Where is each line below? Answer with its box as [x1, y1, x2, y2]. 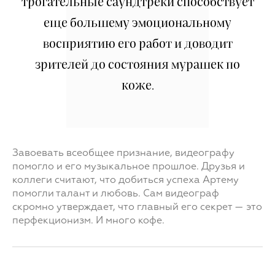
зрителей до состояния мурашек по [35, 59, 240, 72]
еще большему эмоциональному [44, 17, 231, 30]
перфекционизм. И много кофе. [12, 216, 165, 227]
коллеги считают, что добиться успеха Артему [12, 176, 239, 186]
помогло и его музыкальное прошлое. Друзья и [12, 162, 245, 172]
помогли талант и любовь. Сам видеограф [12, 189, 219, 199]
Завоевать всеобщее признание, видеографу [12, 149, 234, 159]
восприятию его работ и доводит [42, 38, 233, 51]
